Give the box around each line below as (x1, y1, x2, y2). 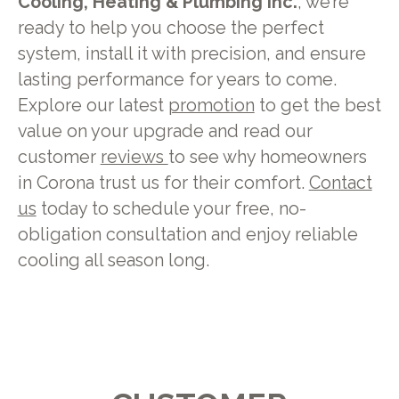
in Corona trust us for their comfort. (17, 172, 309, 193)
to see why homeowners (167, 146, 367, 167)
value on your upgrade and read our (17, 120, 313, 142)
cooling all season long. (17, 249, 209, 271)
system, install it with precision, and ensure (17, 43, 366, 64)
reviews (100, 146, 168, 167)
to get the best (254, 94, 381, 116)
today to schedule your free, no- (36, 198, 306, 219)
